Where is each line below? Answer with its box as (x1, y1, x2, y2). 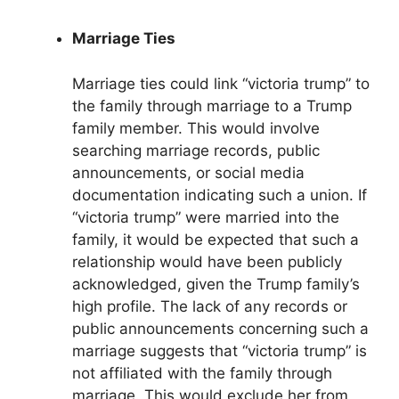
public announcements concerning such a (72, 319, 369, 338)
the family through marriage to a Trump (72, 96, 352, 115)
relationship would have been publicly (72, 252, 342, 271)
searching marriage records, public (72, 141, 320, 159)
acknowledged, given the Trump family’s (72, 274, 360, 293)
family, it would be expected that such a (72, 230, 359, 248)
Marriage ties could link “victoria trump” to (72, 74, 370, 93)
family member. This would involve (72, 118, 320, 137)
